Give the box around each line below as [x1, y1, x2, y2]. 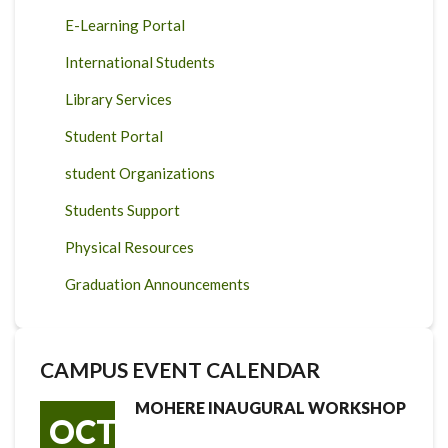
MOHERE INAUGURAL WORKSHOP [135, 397, 406, 417]
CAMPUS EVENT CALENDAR [40, 356, 320, 382]
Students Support [65, 200, 180, 219]
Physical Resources [65, 237, 194, 256]
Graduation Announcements [65, 274, 250, 293]
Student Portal [65, 126, 163, 145]
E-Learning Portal [65, 15, 185, 34]
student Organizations [65, 163, 215, 182]
